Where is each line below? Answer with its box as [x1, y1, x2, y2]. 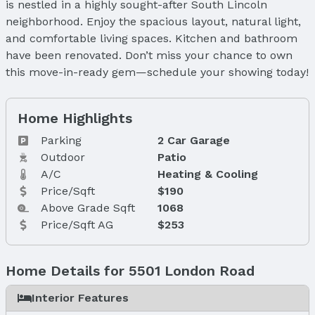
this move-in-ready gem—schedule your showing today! [6, 65, 309, 79]
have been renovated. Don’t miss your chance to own [6, 48, 292, 62]
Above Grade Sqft [41, 200, 136, 214]
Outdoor [41, 150, 86, 164]
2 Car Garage [157, 133, 230, 147]
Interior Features [32, 290, 129, 304]
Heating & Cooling [157, 167, 258, 181]
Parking [41, 133, 82, 147]
